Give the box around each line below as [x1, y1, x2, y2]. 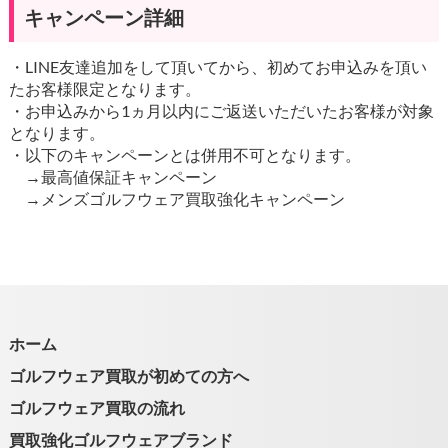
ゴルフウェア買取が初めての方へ [8, 366, 249, 386]
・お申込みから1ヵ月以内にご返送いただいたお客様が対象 [8, 101, 434, 121]
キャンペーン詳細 [23, 5, 184, 30]
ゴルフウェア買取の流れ [8, 398, 185, 418]
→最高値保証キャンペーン [8, 167, 217, 187]
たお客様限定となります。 [8, 79, 201, 99]
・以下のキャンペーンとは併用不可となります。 [8, 145, 361, 165]
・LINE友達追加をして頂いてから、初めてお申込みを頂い [8, 57, 427, 77]
